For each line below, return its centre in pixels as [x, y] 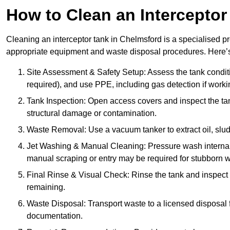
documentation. [55, 216]
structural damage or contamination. [92, 113]
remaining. [46, 187]
